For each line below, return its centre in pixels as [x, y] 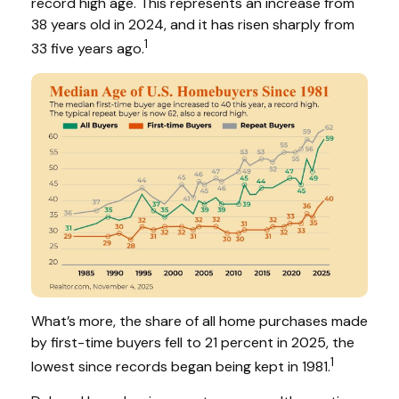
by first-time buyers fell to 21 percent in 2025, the [193, 342]
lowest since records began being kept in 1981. [181, 367]
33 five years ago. [88, 48]
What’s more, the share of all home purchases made [199, 321]
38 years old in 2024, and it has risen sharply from [193, 24]
